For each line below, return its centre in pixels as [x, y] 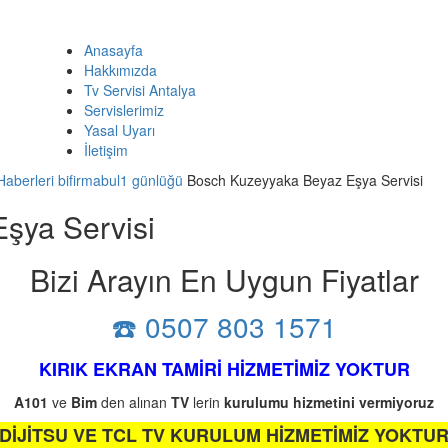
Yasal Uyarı [119, 130]
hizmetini [324, 402]
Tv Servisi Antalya [140, 90]
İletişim [106, 150]
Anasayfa [113, 50]
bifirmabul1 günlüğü [120, 180]
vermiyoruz [396, 402]
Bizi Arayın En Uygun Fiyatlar [224, 279]
